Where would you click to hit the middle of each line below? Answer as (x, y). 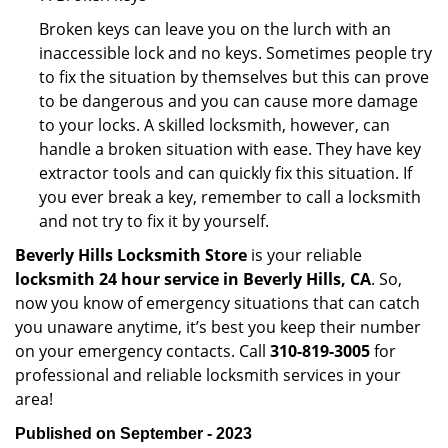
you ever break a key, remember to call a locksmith (230, 197)
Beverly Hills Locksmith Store (131, 255)
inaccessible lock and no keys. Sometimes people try (235, 53)
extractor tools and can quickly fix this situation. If (225, 173)
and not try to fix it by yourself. (154, 221)
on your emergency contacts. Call (142, 351)
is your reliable (304, 255)
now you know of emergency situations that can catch (217, 303)
